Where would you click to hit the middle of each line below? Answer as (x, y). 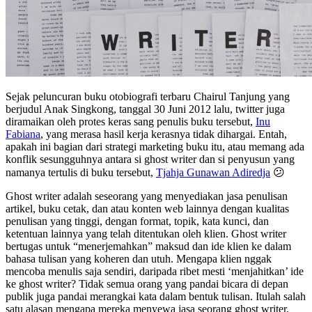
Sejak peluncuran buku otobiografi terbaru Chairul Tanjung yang (148, 96)
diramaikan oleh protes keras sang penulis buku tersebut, (131, 121)
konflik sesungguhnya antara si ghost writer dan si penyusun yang (150, 159)
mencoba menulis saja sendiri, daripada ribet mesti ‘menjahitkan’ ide (155, 271)
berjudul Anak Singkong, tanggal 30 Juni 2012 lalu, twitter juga (145, 109)
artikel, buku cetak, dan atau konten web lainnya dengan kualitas (147, 208)
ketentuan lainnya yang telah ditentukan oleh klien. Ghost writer (146, 233)
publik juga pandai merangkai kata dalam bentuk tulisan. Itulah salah (156, 296)
